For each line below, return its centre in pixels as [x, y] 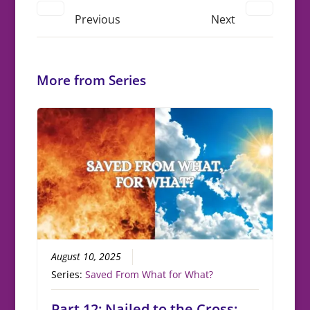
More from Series [91, 81]
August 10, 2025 [86, 257]
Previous [97, 20]
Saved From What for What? [149, 275]
